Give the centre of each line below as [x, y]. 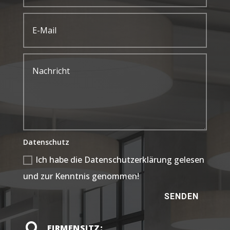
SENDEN [182, 197]
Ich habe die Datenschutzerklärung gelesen [120, 159]
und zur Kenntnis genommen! [81, 176]
